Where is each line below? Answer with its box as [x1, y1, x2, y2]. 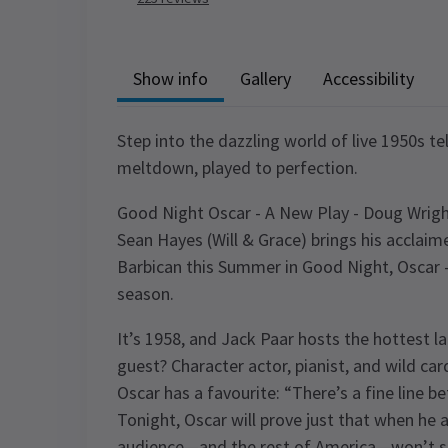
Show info [133, 66, 208, 90]
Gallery [240, 66, 291, 90]
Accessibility [323, 66, 414, 90]
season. [117, 282, 174, 305]
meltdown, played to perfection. [117, 156, 358, 179]
